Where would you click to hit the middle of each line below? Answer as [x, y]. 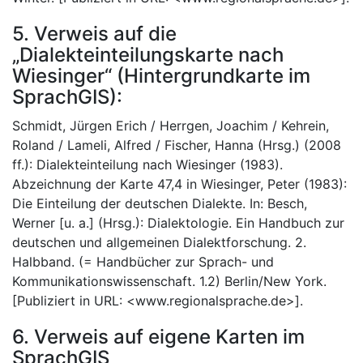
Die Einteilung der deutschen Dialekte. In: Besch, [160, 203]
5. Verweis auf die [94, 34]
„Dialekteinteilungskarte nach [148, 55]
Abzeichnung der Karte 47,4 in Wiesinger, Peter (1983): [179, 184]
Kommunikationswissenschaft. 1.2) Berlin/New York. [169, 281]
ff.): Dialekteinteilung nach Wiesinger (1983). [147, 164]
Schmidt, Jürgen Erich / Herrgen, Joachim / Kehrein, [171, 126]
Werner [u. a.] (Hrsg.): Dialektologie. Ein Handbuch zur [178, 223]
